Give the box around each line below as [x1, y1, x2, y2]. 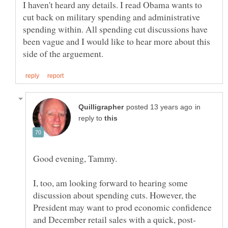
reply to [78, 114, 104, 122]
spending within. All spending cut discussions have [23, 22, 208, 35]
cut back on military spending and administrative [23, 10, 200, 23]
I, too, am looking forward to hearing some [33, 176, 188, 189]
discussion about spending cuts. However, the [33, 188, 196, 201]
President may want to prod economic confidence [33, 201, 212, 213]
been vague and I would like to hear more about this [23, 35, 210, 47]
